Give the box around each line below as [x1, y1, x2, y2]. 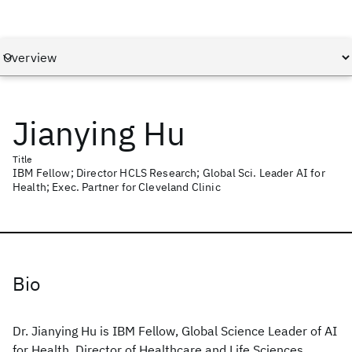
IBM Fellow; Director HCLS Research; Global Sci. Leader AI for [13, 166, 325, 180]
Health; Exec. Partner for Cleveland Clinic [13, 180, 221, 194]
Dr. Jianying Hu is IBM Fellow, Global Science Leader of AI [13, 323, 337, 339]
